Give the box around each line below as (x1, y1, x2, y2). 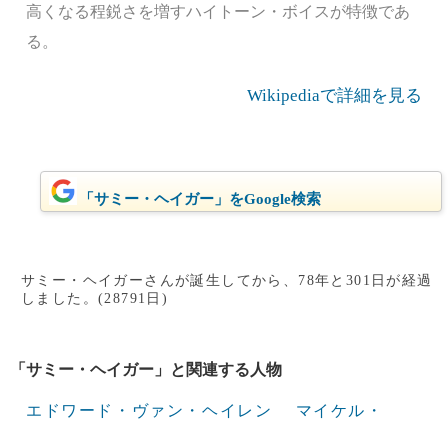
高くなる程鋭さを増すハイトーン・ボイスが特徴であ (26, 3, 410, 20)
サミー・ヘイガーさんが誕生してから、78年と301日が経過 (21, 273, 433, 288)
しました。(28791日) (21, 291, 169, 306)
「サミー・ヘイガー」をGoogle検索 (78, 191, 321, 207)
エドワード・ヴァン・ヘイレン (26, 402, 273, 419)
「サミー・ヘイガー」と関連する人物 (10, 361, 282, 378)
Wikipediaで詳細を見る (247, 86, 422, 105)
